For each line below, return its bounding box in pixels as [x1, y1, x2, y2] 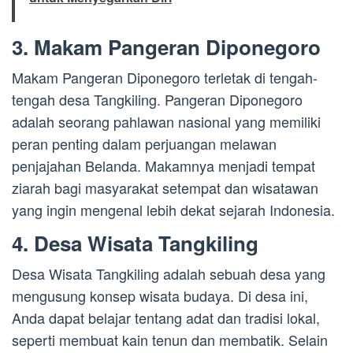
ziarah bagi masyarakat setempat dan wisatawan [12, 177, 318, 199]
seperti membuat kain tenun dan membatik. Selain [12, 329, 328, 351]
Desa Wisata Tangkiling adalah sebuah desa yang [12, 263, 325, 284]
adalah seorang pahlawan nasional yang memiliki [12, 111, 321, 132]
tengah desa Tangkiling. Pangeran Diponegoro [12, 89, 303, 110]
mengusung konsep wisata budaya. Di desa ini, [12, 285, 308, 307]
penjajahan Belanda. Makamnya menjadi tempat [12, 155, 315, 176]
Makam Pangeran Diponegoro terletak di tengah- [12, 67, 318, 88]
